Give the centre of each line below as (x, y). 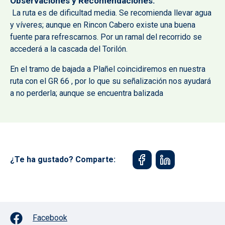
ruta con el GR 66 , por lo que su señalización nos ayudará (110, 81)
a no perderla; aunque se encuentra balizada (87, 93)
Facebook (50, 218)
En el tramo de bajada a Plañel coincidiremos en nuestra (108, 69)
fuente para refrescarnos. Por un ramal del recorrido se (106, 37)
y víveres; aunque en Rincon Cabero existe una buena (103, 25)
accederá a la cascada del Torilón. (69, 49)
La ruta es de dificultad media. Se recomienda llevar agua (111, 13)
